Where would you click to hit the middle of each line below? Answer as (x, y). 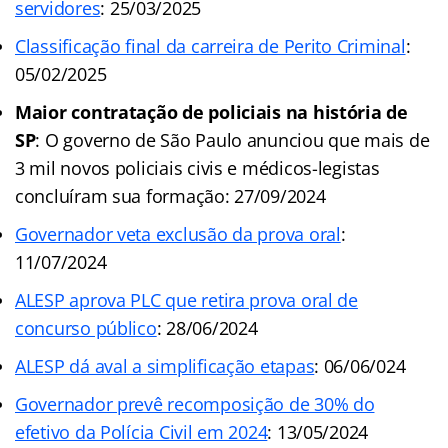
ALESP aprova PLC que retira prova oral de (186, 300)
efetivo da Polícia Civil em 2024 (141, 432)
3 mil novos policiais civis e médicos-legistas (197, 168)
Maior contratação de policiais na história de (211, 112)
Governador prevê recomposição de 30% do (195, 404)
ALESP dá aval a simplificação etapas (165, 366)
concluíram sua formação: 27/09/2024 (170, 196)
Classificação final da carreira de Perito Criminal (210, 46)
